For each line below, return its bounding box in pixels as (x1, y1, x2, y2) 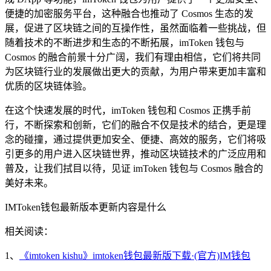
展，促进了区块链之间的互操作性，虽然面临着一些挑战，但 (5, 22, 266, 33)
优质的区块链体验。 (5, 80, 92, 91)
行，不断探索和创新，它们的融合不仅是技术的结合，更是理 (5, 119, 266, 130)
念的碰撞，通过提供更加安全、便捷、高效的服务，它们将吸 (5, 134, 266, 145)
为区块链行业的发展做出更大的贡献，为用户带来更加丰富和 (5, 66, 266, 77)
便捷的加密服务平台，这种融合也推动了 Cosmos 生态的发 (5, 8, 253, 19)
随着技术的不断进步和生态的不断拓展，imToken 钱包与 (5, 37, 244, 48)
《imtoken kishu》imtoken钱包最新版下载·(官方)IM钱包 (19, 250, 250, 261)
